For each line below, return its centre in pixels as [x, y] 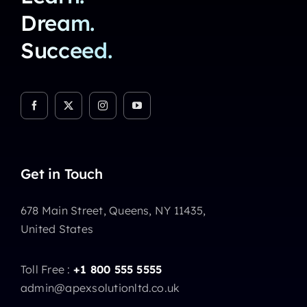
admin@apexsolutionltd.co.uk [100, 288]
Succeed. [66, 51]
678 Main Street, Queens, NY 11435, [113, 211]
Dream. [58, 23]
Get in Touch [61, 174]
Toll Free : [47, 270]
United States [57, 229]
